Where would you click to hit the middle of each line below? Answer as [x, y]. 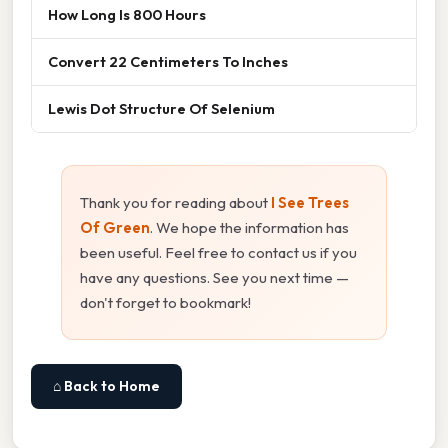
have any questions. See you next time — [214, 278]
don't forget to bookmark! [165, 303]
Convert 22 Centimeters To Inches [168, 62]
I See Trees [310, 203]
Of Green [115, 228]
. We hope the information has [249, 228]
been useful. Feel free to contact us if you [218, 253]
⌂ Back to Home [106, 386]
